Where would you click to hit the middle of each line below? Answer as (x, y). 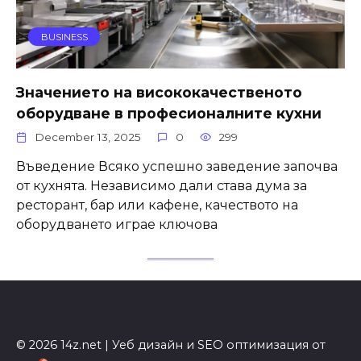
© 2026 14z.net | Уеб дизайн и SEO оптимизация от (171, 344)
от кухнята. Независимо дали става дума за (162, 186)
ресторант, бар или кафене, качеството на (157, 205)
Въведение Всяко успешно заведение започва (177, 167)
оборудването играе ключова (117, 225)
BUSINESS (64, 37)
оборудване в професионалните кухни (169, 113)
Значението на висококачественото (159, 92)
